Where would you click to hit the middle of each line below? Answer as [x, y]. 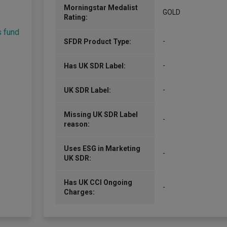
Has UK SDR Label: [95, 66]
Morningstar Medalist [101, 8]
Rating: [76, 17]
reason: [77, 124]
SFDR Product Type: [98, 42]
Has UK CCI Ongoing [98, 182]
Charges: [79, 192]
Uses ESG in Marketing [102, 148]
